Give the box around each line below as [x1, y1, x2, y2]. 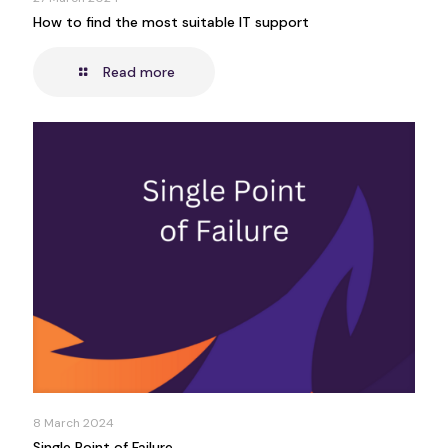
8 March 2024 [33, 415, 114, 431]
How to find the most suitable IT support [33, 12, 309, 31]
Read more [102, 62, 175, 81]
